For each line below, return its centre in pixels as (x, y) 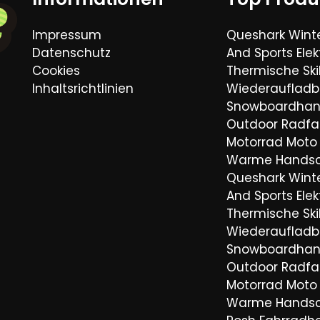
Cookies (56, 70)
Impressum (67, 35)
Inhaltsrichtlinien (83, 88)
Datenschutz (71, 52)
